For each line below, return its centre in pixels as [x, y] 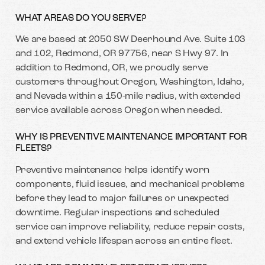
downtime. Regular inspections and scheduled [117, 213]
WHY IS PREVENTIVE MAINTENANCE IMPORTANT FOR [131, 138]
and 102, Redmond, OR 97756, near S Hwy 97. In [122, 54]
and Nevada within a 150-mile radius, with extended [128, 97]
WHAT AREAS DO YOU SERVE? [80, 18]
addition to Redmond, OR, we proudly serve [112, 68]
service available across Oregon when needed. [119, 111]
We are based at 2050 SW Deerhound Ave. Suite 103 [130, 40]
